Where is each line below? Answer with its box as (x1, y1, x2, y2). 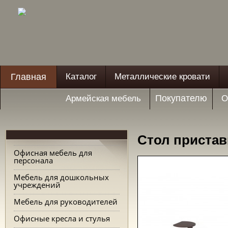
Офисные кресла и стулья (14, 213, 110, 223)
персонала (14, 155, 53, 165)
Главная (11, 72, 46, 82)
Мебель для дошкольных (14, 172, 109, 182)
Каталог (66, 72, 97, 81)
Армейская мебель (66, 94, 141, 103)
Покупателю (155, 93, 207, 103)
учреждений (14, 180, 61, 190)
